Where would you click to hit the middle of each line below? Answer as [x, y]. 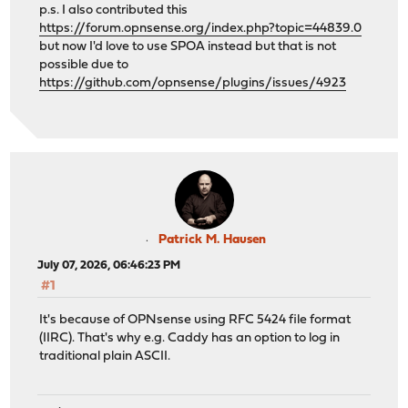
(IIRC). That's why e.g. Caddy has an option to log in [190, 338]
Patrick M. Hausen [212, 240]
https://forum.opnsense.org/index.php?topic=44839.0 [201, 29]
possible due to [84, 66]
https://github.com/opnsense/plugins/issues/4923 [193, 84]
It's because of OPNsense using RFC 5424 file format [195, 320]
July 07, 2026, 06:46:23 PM [109, 266]
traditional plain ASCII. [105, 356]
